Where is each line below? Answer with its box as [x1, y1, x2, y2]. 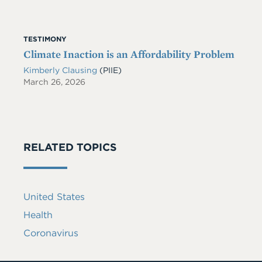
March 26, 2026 [23, 77, 85, 87]
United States [23, 191, 85, 202]
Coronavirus [23, 227, 78, 239]
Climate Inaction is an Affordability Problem [23, 48, 235, 60]
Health [23, 209, 53, 220]
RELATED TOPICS [23, 141, 117, 153]
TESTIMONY [23, 35, 67, 43]
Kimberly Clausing [23, 65, 99, 75]
